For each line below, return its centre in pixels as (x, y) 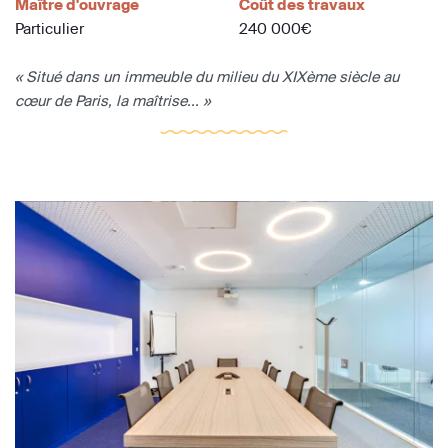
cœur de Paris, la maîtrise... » (112, 100)
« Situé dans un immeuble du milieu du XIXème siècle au (207, 76)
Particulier (49, 28)
